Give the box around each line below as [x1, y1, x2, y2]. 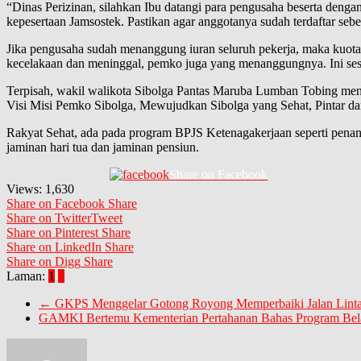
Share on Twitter [6, 211, 91, 226]
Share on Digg [6, 255, 81, 269]
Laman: [6, 269, 48, 284]
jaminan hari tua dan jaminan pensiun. [6, 140, 199, 155]
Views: [6, 182, 42, 197]
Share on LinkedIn [6, 240, 102, 255]
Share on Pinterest [6, 226, 98, 240]
